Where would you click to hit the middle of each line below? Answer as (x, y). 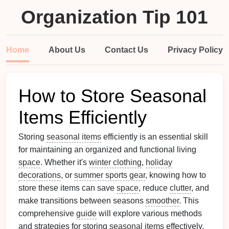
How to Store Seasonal (112, 96)
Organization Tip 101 (114, 17)
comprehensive (47, 213)
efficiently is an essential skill (155, 137)
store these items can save (67, 188)
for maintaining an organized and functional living (107, 150)
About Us (67, 50)
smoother (162, 201)
